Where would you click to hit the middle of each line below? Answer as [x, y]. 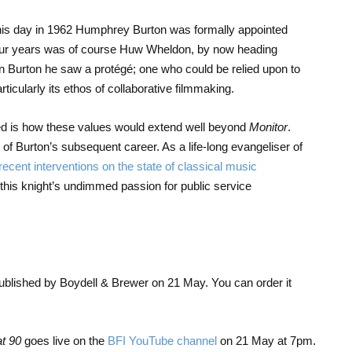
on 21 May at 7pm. [266, 341]
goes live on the [64, 341]
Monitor [268, 127]
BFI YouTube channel [162, 341]
